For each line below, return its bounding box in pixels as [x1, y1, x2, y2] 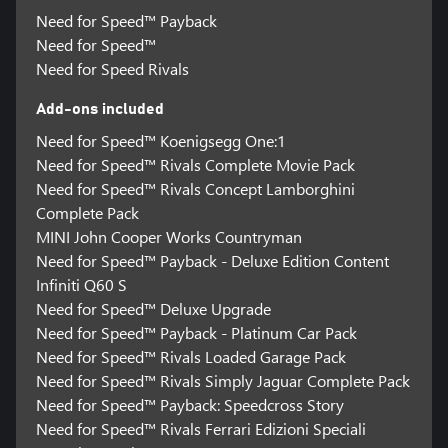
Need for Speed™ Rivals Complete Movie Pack [35, 153, 355, 175]
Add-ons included [35, 100, 164, 117]
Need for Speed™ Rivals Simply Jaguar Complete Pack [35, 369, 410, 391]
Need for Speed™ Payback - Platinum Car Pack [35, 321, 357, 343]
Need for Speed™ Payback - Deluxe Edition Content [35, 249, 389, 271]
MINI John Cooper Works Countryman [35, 225, 302, 247]
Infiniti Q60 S [35, 273, 127, 295]
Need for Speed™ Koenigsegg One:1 [35, 129, 286, 151]
